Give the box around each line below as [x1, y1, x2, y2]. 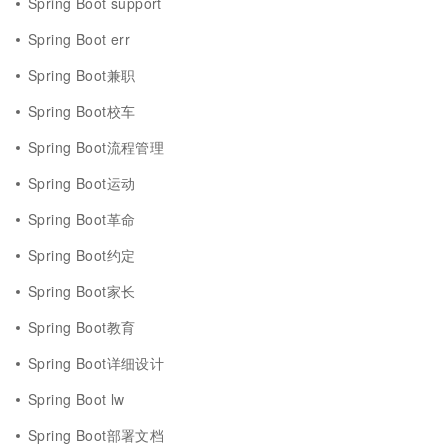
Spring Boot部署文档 [28, 425, 165, 445]
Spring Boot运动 [28, 173, 136, 193]
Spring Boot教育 [28, 317, 136, 337]
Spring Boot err [28, 29, 131, 49]
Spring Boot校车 [28, 101, 136, 121]
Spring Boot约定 [28, 245, 136, 265]
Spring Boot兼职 [28, 65, 136, 85]
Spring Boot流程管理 [28, 137, 165, 157]
